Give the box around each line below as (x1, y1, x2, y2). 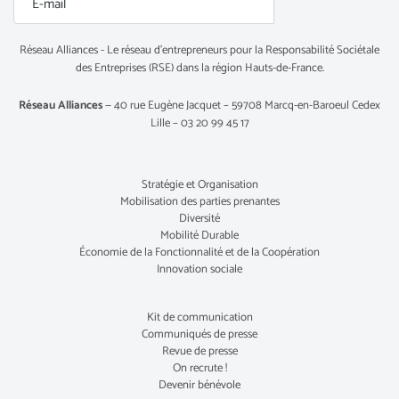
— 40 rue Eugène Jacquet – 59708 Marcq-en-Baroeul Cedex (102, 96, 380, 116)
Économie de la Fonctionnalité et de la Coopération (79, 243, 320, 263)
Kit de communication (146, 308, 253, 328)
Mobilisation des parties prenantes (119, 192, 280, 212)
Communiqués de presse (142, 325, 257, 345)
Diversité (179, 209, 220, 229)
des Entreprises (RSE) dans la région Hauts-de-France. (75, 59, 324, 78)
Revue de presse (161, 342, 238, 362)
